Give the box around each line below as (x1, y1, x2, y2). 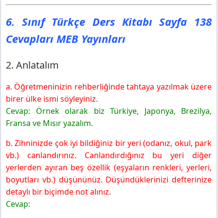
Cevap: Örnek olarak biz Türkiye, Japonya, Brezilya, (6, 105, 212, 116)
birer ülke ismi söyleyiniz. (6, 93, 98, 104)
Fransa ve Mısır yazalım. (6, 117, 93, 128)
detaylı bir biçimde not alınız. (6, 186, 111, 197)
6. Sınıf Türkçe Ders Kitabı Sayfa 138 (6, 14, 212, 29)
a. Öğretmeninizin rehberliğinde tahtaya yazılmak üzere (6, 81, 212, 92)
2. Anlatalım (6, 58, 59, 72)
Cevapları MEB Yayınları (6, 31, 126, 46)
